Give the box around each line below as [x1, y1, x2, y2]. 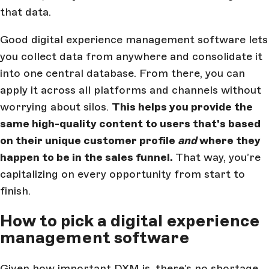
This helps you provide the [112, 100, 253, 113]
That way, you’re [173, 150, 261, 164]
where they [199, 133, 261, 147]
